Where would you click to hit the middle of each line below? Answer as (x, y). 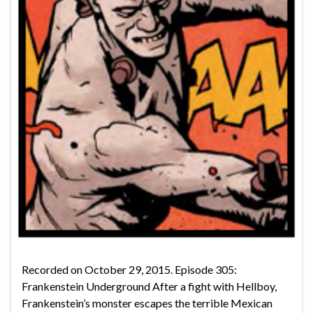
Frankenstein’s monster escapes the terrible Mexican (147, 303)
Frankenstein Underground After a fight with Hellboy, (149, 286)
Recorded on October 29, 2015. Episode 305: (129, 269)
